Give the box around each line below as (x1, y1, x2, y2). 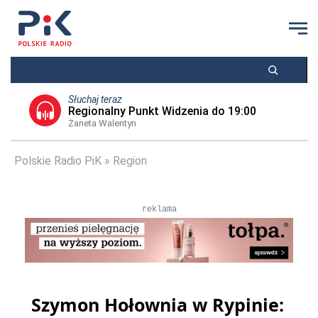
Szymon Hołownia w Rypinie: (31, 292, 284, 317)
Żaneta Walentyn (67, 118, 136, 128)
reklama (141, 204, 177, 214)
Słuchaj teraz (67, 94, 122, 105)
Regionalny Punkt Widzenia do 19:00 (67, 104, 256, 118)
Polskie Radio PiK (14, 154, 102, 168)
